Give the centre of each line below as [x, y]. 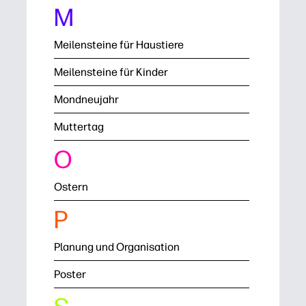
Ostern [71, 187]
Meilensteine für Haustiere [119, 45]
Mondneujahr [86, 99]
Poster [70, 274]
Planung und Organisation [117, 247]
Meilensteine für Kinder [111, 72]
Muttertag [79, 127]
